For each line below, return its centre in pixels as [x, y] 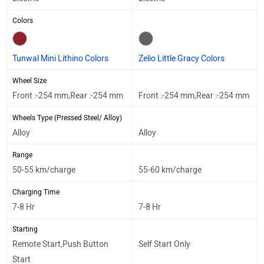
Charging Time [36, 192]
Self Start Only [164, 244]
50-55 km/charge [44, 170]
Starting [25, 229]
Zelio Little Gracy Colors [181, 58]
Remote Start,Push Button [60, 244]
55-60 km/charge [170, 170]
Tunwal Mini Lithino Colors [60, 58]
